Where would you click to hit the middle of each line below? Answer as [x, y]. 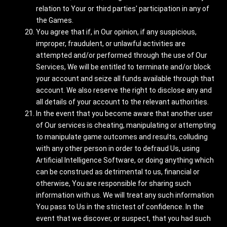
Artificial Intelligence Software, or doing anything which [125, 160]
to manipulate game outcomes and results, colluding [122, 137]
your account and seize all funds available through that [125, 79]
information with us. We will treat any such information [125, 195]
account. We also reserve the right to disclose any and [124, 90]
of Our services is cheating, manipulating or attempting [126, 125]
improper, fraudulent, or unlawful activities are [111, 44]
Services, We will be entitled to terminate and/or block [123, 67]
